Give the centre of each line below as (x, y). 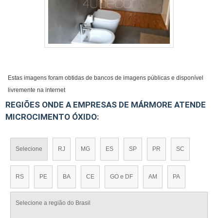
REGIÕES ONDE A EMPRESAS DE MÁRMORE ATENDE (106, 105)
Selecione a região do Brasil (53, 203)
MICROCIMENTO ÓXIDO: (52, 117)
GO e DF (122, 177)
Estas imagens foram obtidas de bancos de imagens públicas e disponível (106, 78)
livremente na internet (37, 90)
